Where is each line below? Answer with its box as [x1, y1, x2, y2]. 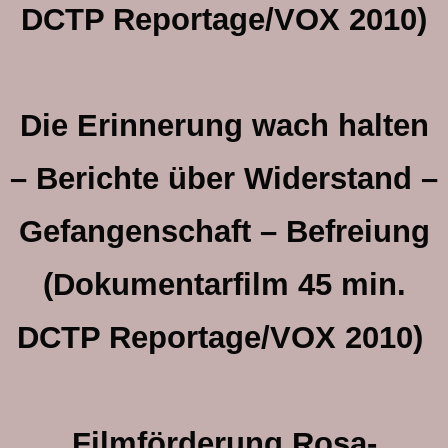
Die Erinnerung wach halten [19, 108, 429, 143]
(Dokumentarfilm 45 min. [42, 267, 406, 302]
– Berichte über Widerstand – [10, 161, 438, 196]
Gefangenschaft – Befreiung [18, 214, 430, 249]
